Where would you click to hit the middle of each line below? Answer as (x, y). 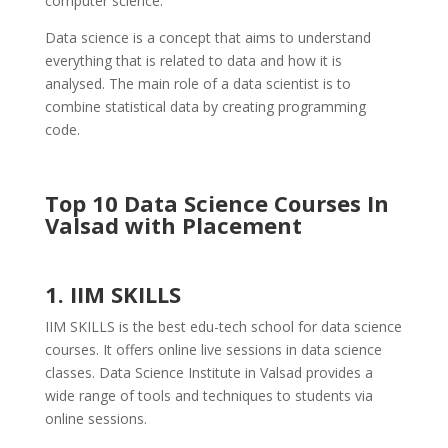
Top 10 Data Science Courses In (216, 203)
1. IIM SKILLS (112, 294)
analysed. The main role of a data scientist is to (197, 84)
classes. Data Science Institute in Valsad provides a (208, 373)
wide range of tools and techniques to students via (208, 396)
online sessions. (95, 419)
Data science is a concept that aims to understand (207, 38)
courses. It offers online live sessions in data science (213, 350)
